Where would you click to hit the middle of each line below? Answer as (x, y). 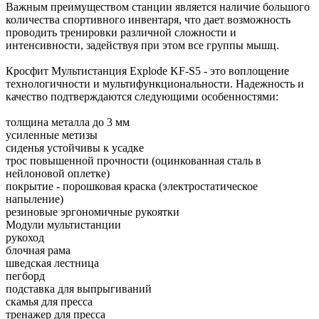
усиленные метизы (52, 135)
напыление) (35, 199)
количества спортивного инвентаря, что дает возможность (148, 19)
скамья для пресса (49, 301)
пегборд (25, 276)
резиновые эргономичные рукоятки (93, 211)
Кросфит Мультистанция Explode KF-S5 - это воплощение (147, 70)
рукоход (25, 237)
